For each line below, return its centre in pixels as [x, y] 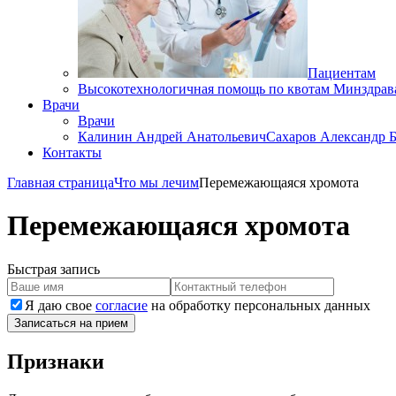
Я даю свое [60, 305]
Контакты [72, 152]
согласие [122, 305]
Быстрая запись [53, 269]
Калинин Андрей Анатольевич [172, 137]
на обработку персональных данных [259, 305]
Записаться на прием [71, 323]
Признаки [56, 361]
